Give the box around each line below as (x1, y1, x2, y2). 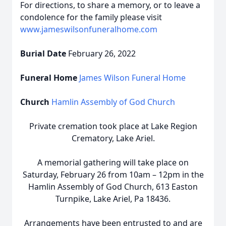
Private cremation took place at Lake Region (29, 121, 197, 132)
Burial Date (20, 48, 68, 59)
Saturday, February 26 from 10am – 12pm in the (22, 169, 204, 180)
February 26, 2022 (68, 48, 136, 59)
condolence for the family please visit (20, 12, 162, 23)
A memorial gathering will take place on (37, 157, 189, 168)
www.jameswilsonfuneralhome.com (20, 24, 157, 35)
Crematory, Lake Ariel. (71, 133, 155, 144)
